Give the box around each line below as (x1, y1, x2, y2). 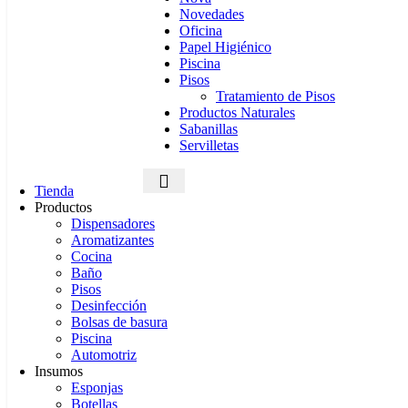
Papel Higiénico (179, 39, 271, 55)
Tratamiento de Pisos (216, 88, 335, 104)
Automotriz (71, 347, 137, 362)
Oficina (179, 23, 222, 38)
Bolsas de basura (71, 314, 168, 330)
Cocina (71, 249, 112, 264)
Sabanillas (179, 121, 238, 137)
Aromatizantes (71, 232, 154, 248)
